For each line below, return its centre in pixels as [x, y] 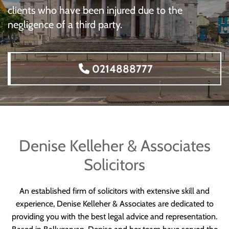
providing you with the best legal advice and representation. [114, 216]
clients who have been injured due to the [95, 10]
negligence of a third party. [65, 25]
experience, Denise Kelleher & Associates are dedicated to [114, 204]
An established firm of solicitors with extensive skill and [114, 191]
